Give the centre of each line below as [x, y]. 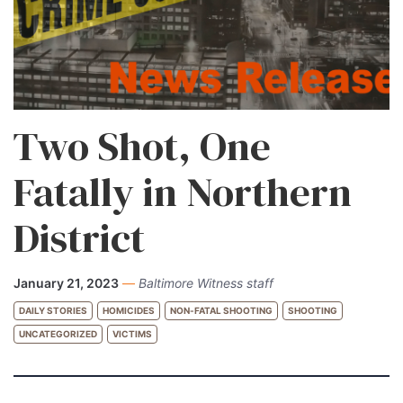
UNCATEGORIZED [58, 333]
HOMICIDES [129, 310]
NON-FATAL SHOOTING [221, 310]
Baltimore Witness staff [206, 282]
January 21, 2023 [66, 282]
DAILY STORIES [53, 310]
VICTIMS [132, 333]
